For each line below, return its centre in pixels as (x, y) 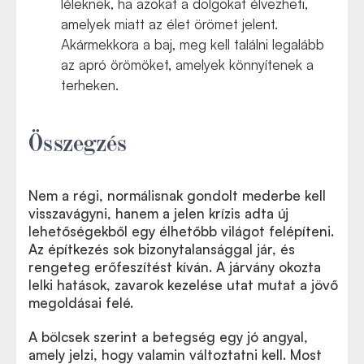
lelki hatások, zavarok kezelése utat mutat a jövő (183, 285)
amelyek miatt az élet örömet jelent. (169, 24)
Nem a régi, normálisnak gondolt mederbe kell (177, 195)
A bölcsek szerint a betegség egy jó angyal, (168, 337)
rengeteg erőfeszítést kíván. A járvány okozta (175, 267)
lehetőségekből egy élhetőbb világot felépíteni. (181, 231)
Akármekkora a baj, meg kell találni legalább (193, 44)
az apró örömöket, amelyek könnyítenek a (187, 65)
